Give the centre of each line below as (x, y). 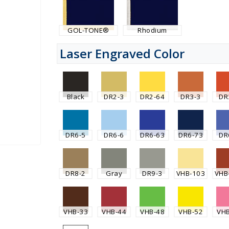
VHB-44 (114, 211)
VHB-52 (191, 211)
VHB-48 (153, 211)
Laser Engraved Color (122, 53)
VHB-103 (191, 173)
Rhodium (152, 30)
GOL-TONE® (88, 30)
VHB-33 (76, 211)
